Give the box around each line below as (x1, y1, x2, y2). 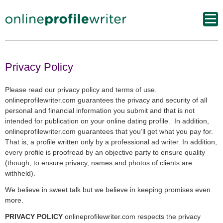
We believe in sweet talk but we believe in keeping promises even (5, 186, 211, 194)
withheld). (5, 169, 35, 177)
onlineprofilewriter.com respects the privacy (63, 213, 201, 221)
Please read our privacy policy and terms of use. (5, 86, 157, 94)
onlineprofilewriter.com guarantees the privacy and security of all (5, 96, 207, 104)
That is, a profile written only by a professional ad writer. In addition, (5, 138, 217, 146)
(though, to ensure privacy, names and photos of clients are (5, 159, 192, 167)
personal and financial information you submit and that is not (5, 107, 195, 114)
